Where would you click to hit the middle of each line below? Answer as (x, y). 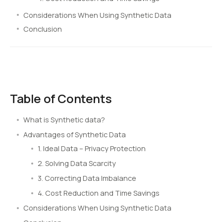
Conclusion (43, 29)
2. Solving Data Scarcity (77, 164)
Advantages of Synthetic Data (75, 135)
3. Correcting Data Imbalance (87, 178)
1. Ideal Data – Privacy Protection (92, 149)
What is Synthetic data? (64, 120)
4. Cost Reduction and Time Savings (99, 193)
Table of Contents (61, 98)
